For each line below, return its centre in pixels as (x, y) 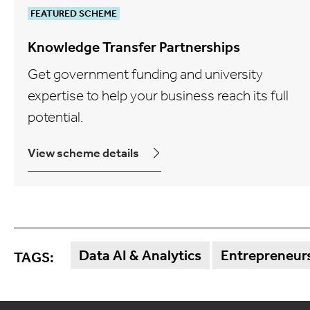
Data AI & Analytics (140, 255)
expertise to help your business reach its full (158, 95)
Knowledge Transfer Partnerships (134, 47)
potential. (56, 117)
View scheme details (83, 153)
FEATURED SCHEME (74, 13)
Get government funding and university (145, 74)
